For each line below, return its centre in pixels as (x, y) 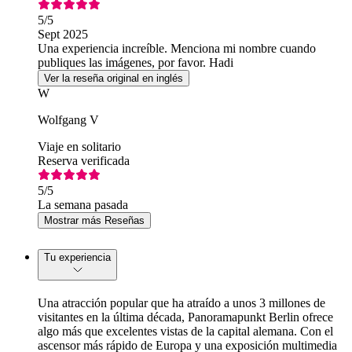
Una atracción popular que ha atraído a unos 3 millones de (181, 303)
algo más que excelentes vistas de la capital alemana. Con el (185, 332)
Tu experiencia (77, 258)
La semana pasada (83, 205)
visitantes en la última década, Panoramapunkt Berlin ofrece (185, 317)
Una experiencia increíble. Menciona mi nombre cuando (177, 49)
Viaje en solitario (79, 147)
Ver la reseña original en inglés (114, 79)
